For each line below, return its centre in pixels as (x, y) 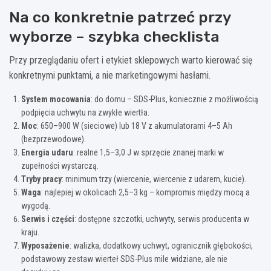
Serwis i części (48, 219)
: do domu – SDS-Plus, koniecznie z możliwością (175, 99)
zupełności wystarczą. (60, 165)
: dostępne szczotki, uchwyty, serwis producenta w (162, 219)
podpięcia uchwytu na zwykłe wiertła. (85, 112)
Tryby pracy (41, 179)
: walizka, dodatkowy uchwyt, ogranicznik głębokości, (161, 245)
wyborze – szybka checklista (114, 36)
